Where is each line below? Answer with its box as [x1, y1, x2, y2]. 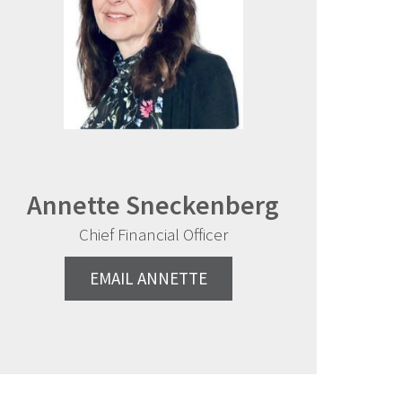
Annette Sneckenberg [27, 188, 280, 222]
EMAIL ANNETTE [90, 267, 208, 289]
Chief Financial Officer [78, 223, 228, 245]
